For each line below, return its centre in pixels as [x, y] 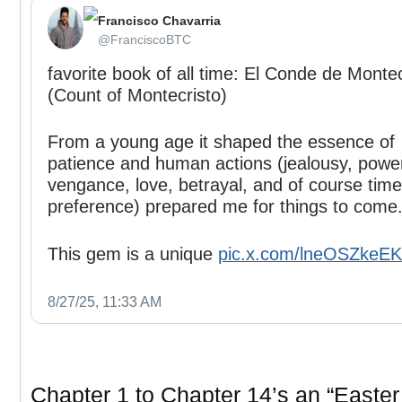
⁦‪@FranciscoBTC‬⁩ [144, 40]
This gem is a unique [133, 253]
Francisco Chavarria [159, 21]
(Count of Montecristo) [137, 96]
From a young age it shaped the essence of [221, 142]
